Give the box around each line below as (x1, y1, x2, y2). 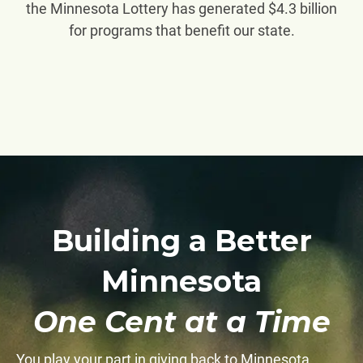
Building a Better (51, 222, 312, 258)
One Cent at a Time (32, 303, 331, 340)
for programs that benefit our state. (68, 21, 295, 39)
